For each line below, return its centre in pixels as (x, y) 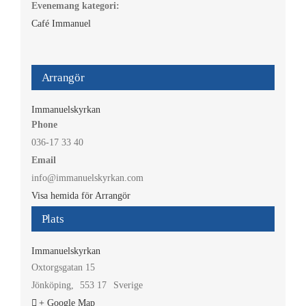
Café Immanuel (61, 23)
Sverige (128, 285)
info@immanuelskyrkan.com (87, 178)
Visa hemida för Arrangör (81, 195)
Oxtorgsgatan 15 (63, 267)
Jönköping (51, 285)
